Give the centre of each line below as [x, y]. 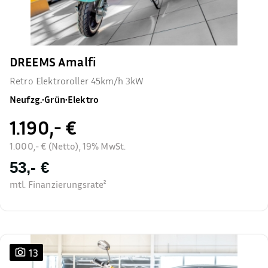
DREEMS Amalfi [53, 62]
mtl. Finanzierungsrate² [58, 184]
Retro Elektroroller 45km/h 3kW [77, 81]
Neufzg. [26, 99]
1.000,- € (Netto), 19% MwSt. [68, 146]
